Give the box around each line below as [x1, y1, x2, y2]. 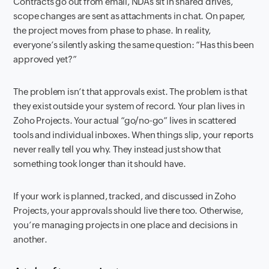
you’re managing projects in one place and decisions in [13, 220, 238, 230]
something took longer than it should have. [13, 159, 187, 169]
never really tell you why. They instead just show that [13, 144, 221, 154]
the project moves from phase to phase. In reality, [13, 25, 211, 35]
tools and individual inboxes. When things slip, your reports [13, 130, 253, 140]
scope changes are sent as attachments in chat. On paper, [13, 11, 246, 21]
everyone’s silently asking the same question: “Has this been [13, 40, 254, 50]
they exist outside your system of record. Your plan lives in [13, 101, 245, 111]
